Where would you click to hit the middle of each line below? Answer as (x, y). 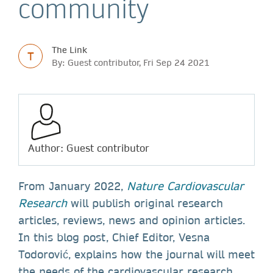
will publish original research (147, 203)
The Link (69, 50)
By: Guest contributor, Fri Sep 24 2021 (131, 62)
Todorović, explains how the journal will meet (136, 254)
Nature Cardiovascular (185, 186)
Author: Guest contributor (89, 147)
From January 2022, (73, 186)
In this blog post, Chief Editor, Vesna (114, 237)
